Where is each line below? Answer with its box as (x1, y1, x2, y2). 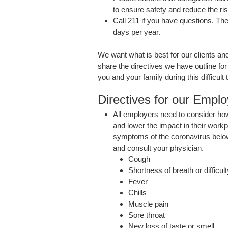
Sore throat (128, 210, 165, 219)
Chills (128, 188, 147, 197)
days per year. (113, 27, 160, 37)
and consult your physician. (113, 143, 204, 152)
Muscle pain (128, 199, 168, 208)
